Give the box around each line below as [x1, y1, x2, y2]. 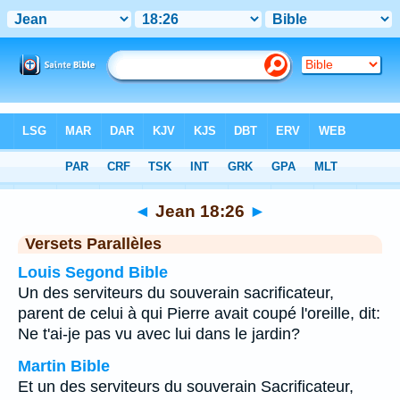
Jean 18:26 [151, 201, 249, 221]
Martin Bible [18, 357, 110, 375]
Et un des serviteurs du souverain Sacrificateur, [18, 378, 354, 396]
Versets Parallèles [25, 235, 162, 253]
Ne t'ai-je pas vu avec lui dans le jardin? [18, 325, 300, 343]
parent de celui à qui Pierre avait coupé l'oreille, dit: [18, 304, 380, 322]
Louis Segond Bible [18, 263, 168, 281]
